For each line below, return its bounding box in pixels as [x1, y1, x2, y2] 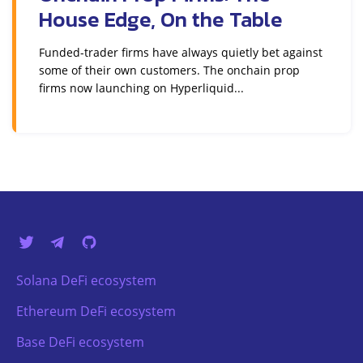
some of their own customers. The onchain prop [39, 62, 300, 78]
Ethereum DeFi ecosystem [16, 301, 176, 320]
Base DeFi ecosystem [16, 332, 144, 351]
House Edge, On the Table [39, 2, 283, 35]
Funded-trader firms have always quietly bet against [39, 44, 322, 60]
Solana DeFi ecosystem [16, 271, 156, 289]
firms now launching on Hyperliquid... [39, 79, 244, 96]
